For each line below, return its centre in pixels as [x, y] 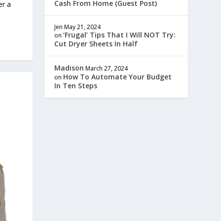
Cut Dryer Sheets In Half [96, 44]
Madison [69, 68]
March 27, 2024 [107, 68]
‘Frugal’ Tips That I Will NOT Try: [120, 35]
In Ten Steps [76, 86]
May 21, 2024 [83, 27]
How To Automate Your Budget [118, 77]
